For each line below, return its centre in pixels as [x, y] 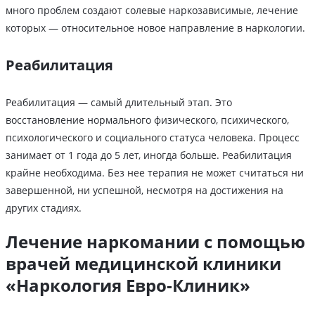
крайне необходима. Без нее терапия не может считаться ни [155, 173]
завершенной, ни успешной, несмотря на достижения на [144, 191]
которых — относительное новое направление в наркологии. [155, 28]
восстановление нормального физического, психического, [147, 120]
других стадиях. [44, 208]
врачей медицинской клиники [143, 264]
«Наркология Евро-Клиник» [128, 285]
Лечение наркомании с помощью [155, 242]
